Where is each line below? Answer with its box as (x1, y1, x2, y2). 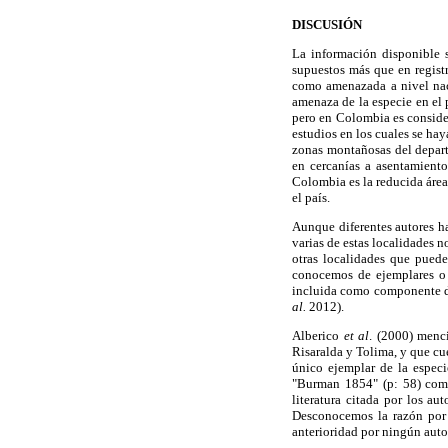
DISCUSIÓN (292, 16, 362, 32)
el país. (292, 189, 330, 205)
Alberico (292, 328, 344, 344)
